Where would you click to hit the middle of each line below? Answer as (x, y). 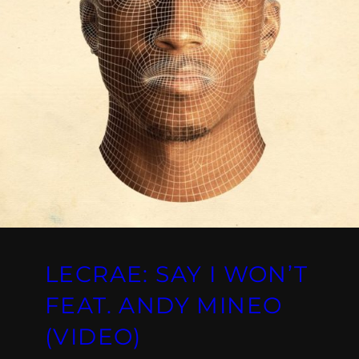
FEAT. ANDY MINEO (164, 305)
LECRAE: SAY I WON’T (177, 274)
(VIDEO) (93, 336)
